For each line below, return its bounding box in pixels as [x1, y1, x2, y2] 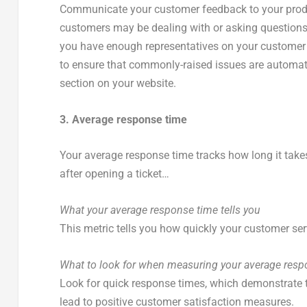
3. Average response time [59, 112, 187, 126]
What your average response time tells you [59, 203, 260, 217]
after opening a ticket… [59, 167, 169, 181]
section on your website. [59, 77, 176, 90]
